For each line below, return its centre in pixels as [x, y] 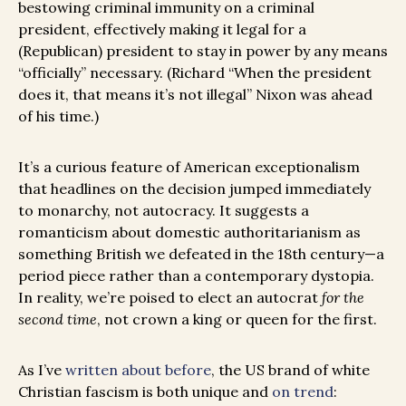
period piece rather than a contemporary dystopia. [196, 276]
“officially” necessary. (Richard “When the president [195, 73]
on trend [303, 392]
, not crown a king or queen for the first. [239, 319]
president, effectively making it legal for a [162, 29]
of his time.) [60, 116]
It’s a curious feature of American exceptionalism [189, 167]
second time [58, 319]
